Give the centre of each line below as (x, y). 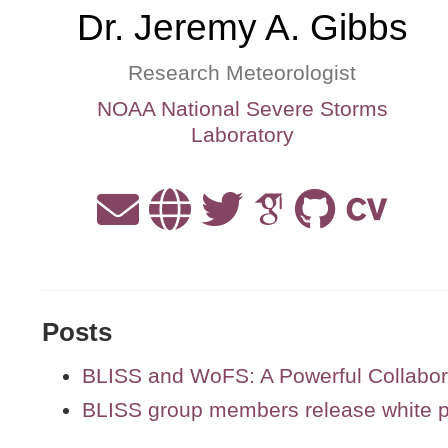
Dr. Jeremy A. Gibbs (242, 27)
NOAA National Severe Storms (242, 108)
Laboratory (242, 134)
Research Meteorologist (242, 72)
